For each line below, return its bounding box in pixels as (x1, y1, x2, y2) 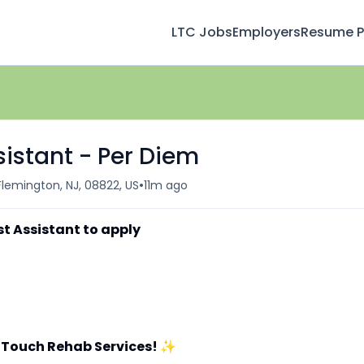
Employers (232, 23, 301, 41)
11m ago (144, 176, 188, 193)
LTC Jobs (171, 23, 232, 41)
